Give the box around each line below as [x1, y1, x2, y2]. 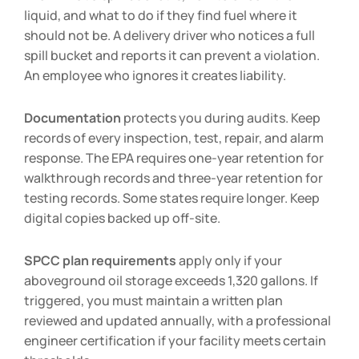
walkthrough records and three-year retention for [24, 168, 323, 187]
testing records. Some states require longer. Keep [24, 188, 320, 207]
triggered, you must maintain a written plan [24, 291, 283, 309]
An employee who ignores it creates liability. [24, 66, 286, 84]
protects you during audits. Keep [121, 108, 321, 127]
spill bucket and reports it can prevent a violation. [24, 46, 320, 64]
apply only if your [176, 251, 282, 269]
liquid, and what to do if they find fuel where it [24, 6, 297, 24]
